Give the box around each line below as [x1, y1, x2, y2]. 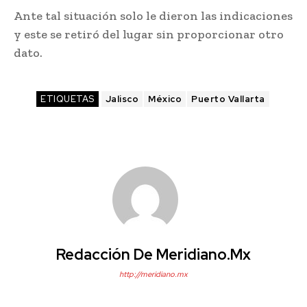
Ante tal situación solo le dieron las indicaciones [14, 8, 293, 24]
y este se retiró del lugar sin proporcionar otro [14, 27, 284, 42]
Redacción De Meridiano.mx [56, 245, 251, 265]
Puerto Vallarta [191, 93, 265, 106]
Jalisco [105, 93, 139, 106]
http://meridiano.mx [119, 269, 188, 280]
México [148, 93, 182, 106]
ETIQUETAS [40, 93, 95, 106]
